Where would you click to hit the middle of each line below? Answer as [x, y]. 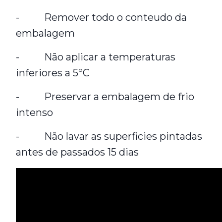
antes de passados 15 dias [77, 152]
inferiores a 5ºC [53, 73]
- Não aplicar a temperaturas [96, 57]
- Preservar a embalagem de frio [105, 97]
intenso [34, 112]
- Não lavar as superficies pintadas [109, 136]
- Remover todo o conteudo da [101, 17]
